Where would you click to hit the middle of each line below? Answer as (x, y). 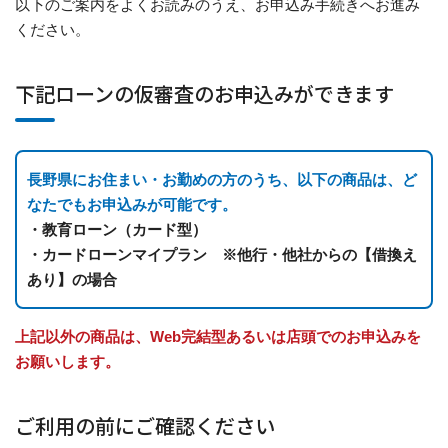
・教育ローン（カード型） (117, 229)
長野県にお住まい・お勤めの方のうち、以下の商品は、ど (222, 179)
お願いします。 (67, 361)
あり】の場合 (72, 279)
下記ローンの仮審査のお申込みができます (204, 93)
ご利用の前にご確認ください (145, 425)
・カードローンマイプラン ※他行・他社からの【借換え (222, 254)
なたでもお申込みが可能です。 (132, 204)
